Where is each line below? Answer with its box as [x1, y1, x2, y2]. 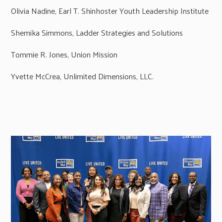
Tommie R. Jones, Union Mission [11, 47, 118, 61]
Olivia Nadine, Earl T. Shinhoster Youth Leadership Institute [11, 3, 209, 18]
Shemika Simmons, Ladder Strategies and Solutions [11, 25, 183, 40]
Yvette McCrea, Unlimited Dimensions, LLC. [11, 68, 154, 83]
